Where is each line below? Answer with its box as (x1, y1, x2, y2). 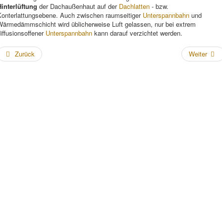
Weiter (188, 49, 207, 58)
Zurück (15, 49, 35, 58)
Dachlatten (119, 1, 150, 11)
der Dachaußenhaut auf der (37, 1, 119, 11)
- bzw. (150, 1, 168, 11)
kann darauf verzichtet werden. (92, 28, 182, 38)
